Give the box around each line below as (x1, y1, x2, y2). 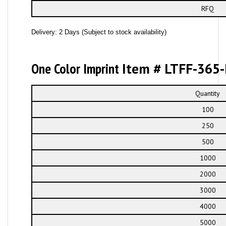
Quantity (195, 89, 220, 98)
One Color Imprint (31, 60, 122, 78)
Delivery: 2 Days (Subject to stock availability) (31, 28, 166, 36)
